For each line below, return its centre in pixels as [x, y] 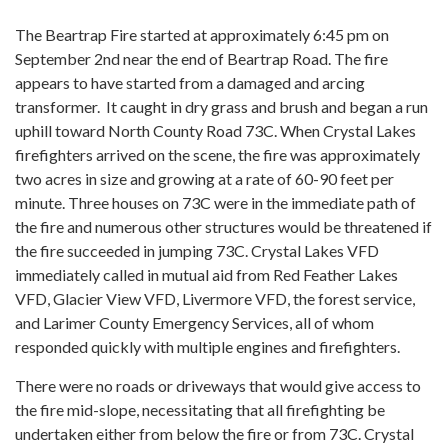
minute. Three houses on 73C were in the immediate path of [215, 203]
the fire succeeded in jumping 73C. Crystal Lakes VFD [197, 251]
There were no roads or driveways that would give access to [218, 386]
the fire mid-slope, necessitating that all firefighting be [200, 410]
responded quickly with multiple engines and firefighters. [207, 347]
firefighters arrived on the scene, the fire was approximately [217, 155]
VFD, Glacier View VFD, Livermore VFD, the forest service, [215, 299]
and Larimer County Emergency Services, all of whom [194, 323]
